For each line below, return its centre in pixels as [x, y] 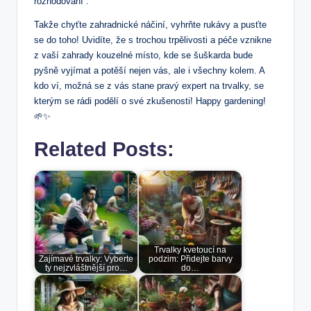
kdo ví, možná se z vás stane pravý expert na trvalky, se [149, 86]
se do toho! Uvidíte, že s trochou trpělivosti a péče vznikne [153, 40]
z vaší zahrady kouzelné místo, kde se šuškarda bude [143, 56]
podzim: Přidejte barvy [190, 259]
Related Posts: [104, 150]
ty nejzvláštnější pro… [86, 268]
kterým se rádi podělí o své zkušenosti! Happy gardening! [150, 101]
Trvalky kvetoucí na [190, 250]
